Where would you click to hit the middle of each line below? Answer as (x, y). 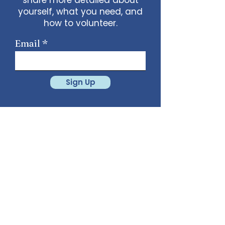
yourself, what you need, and (80, 11)
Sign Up (80, 82)
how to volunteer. (80, 23)
